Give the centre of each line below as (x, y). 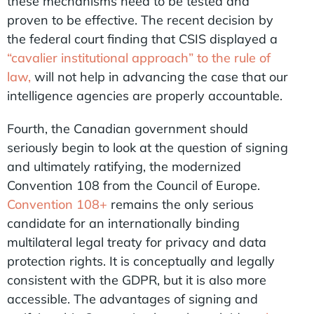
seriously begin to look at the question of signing (148, 147)
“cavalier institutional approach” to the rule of (139, 57)
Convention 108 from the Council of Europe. (134, 185)
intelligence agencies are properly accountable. (145, 95)
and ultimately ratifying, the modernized (124, 166)
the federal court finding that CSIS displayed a (142, 39)
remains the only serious (180, 204)
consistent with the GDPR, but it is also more (137, 280)
